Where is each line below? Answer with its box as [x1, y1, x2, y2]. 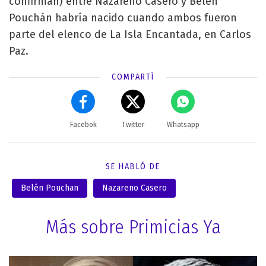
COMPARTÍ [112, 71, 154, 82]
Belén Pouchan [21, 182, 78, 193]
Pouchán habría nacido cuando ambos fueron [9, 11, 237, 24]
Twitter [122, 120, 144, 129]
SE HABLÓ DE [106, 161, 160, 172]
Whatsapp [166, 120, 199, 129]
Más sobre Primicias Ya [45, 215, 221, 238]
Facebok [69, 120, 97, 129]
